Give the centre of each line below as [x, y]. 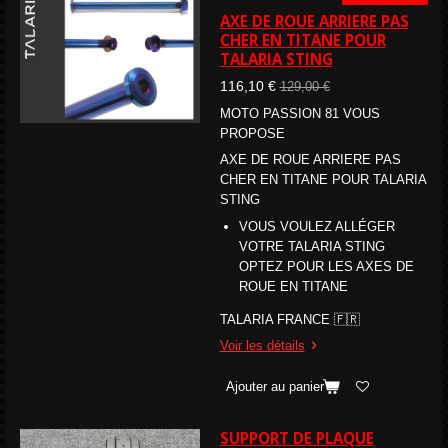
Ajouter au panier [274, 386]
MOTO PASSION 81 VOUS [299, 113]
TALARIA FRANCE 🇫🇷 [291, 319]
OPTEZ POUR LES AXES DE [326, 266]
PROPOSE [252, 133]
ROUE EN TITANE [293, 286]
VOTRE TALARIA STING [312, 246]
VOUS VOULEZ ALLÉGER [317, 226]
